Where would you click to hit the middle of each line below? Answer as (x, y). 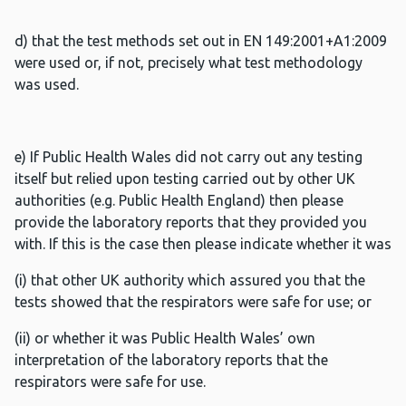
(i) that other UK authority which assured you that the (190, 280)
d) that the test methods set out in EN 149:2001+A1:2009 (201, 41)
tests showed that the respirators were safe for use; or (193, 302)
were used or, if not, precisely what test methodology (188, 63)
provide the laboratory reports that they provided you (191, 222)
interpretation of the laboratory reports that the (171, 360)
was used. (47, 85)
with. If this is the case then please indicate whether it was (203, 244)
